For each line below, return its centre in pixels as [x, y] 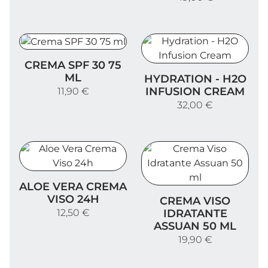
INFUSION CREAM [195, 91]
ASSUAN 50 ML [195, 226]
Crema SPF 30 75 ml [67, 55]
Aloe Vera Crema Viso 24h [80, 176]
